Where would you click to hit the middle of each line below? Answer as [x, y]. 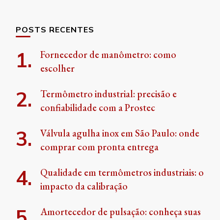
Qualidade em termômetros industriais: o [122, 172]
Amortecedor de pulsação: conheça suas [121, 211]
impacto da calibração [85, 186]
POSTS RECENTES [55, 29]
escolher [57, 68]
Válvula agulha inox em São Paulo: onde [120, 133]
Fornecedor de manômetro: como [108, 54]
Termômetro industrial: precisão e [109, 94]
